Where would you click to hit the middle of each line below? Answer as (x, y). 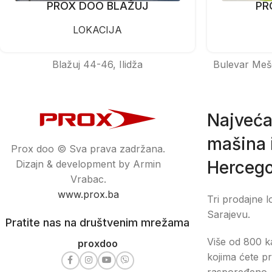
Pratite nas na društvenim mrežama (97, 222)
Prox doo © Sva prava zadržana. (88, 148)
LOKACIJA (97, 29)
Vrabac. (88, 179)
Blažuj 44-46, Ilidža (97, 64)
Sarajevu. (229, 214)
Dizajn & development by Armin (88, 164)
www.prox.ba (88, 194)
